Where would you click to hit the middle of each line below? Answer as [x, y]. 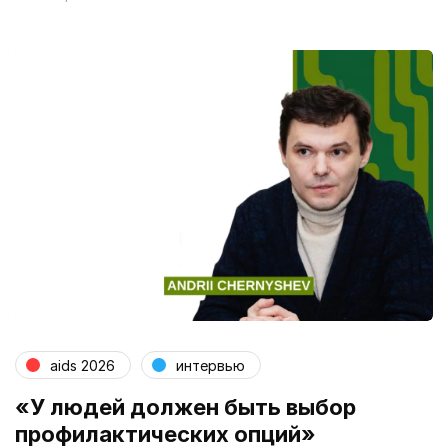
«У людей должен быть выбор [185, 407]
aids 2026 [82, 365]
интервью [210, 365]
